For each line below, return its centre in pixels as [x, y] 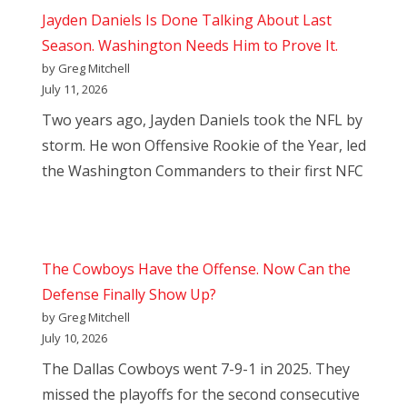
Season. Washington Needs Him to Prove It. [190, 46]
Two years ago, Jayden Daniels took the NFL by [202, 120]
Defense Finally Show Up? [129, 295]
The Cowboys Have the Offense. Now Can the [196, 269]
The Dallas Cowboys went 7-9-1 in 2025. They [196, 369]
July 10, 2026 [74, 338]
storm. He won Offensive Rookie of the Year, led [204, 146]
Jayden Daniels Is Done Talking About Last [187, 20]
